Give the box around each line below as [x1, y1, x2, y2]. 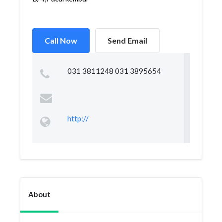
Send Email [108, 36, 147, 45]
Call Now [45, 36, 77, 45]
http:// [67, 114, 89, 123]
